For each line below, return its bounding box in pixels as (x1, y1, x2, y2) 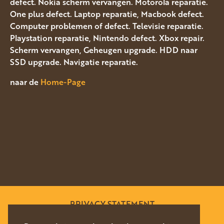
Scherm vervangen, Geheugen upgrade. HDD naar (10, 44, 197, 56)
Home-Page (40, 76, 85, 88)
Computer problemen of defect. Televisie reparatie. (10, 20, 203, 32)
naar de (10, 76, 40, 88)
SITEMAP (93, 209, 130, 222)
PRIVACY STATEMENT (69, 197, 154, 210)
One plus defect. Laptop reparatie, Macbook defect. (10, 8, 204, 20)
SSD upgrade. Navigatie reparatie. (10, 56, 138, 68)
